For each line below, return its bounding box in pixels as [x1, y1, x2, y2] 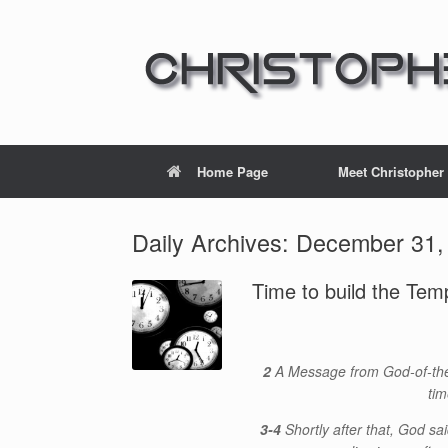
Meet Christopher [338, 162, 444, 181]
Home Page [197, 162, 268, 181]
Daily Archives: [132, 225, 296, 259]
